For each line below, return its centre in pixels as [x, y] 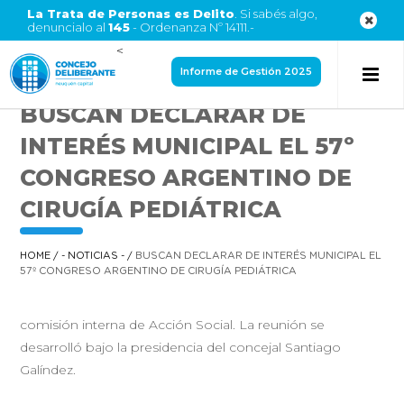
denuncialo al [68, 27]
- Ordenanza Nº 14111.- [192, 27]
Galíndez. [48, 369]
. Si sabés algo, [276, 14]
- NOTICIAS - [93, 256]
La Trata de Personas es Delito [131, 14]
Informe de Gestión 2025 [246, 71]
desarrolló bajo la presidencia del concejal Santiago [181, 347]
